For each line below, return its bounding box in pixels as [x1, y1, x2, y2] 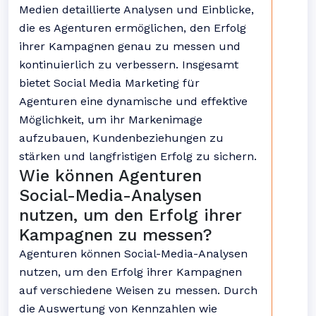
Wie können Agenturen [19, 166, 202, 186]
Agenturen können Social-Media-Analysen [19, 247, 248, 260]
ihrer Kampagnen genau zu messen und [19, 39, 241, 53]
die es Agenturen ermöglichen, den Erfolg [19, 21, 246, 35]
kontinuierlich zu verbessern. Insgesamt [19, 58, 238, 71]
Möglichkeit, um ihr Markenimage [19, 113, 202, 126]
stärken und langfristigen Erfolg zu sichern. [19, 150, 257, 163]
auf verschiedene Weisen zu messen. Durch [19, 284, 257, 297]
